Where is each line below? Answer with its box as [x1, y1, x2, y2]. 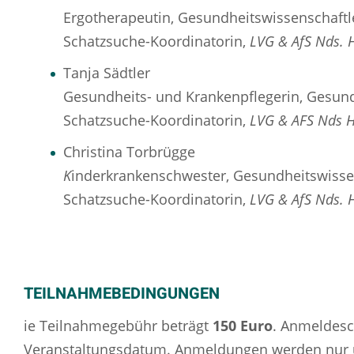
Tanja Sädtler [63, 63, 150, 82]
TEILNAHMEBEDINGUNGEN [24, 282, 220, 305]
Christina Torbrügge [63, 142, 195, 161]
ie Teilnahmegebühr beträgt [24, 316, 209, 335]
